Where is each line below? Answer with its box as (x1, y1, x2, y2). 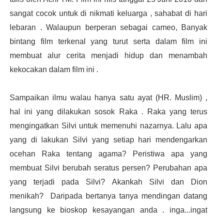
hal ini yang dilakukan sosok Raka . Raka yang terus (10, 107, 207, 116)
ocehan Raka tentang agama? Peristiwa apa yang (10, 149, 207, 158)
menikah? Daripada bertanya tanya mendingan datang (10, 191, 207, 200)
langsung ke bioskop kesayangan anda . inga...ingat (10, 205, 207, 214)
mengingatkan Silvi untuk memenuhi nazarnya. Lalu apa (10, 121, 207, 130)
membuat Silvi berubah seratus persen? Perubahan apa (10, 163, 207, 172)
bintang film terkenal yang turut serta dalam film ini (10, 37, 207, 46)
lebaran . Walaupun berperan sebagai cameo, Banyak (10, 23, 207, 31)
